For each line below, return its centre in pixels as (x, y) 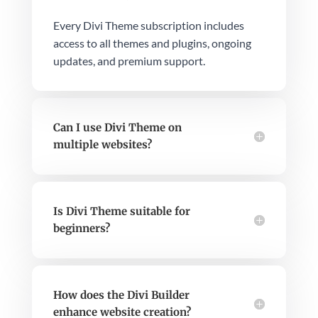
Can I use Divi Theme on (117, 128)
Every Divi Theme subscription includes (148, 26)
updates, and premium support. (129, 61)
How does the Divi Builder (121, 295)
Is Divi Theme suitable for (121, 212)
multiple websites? (102, 145)
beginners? (81, 229)
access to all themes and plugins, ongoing (152, 43)
